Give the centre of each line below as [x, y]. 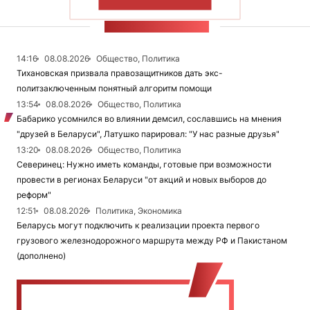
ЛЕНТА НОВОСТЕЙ [157, 27]
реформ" [34, 195]
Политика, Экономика [139, 211]
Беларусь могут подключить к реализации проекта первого [138, 226]
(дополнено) [41, 256]
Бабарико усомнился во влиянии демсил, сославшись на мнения [149, 119]
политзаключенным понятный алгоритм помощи [114, 89]
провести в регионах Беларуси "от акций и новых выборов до [142, 180]
